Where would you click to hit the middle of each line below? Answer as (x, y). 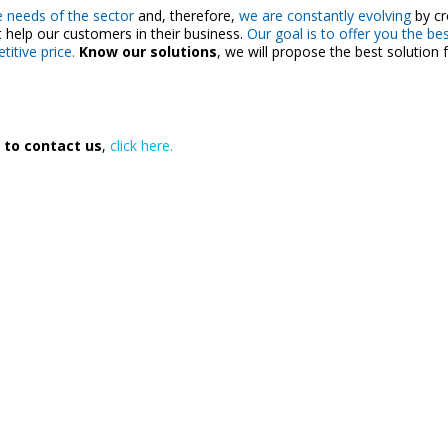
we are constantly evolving (322, 15)
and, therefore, (184, 15)
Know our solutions (147, 51)
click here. (141, 145)
